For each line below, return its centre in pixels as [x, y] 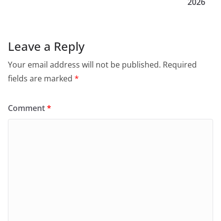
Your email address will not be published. [84, 64]
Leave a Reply [46, 46]
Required [180, 64]
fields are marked [41, 78]
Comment [27, 108]
